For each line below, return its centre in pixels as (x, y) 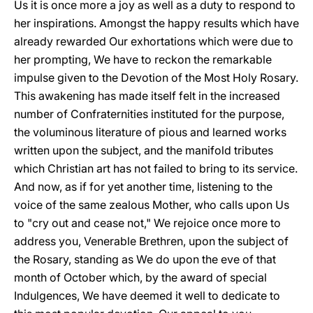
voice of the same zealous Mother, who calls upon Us (152, 205)
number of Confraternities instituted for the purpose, (149, 114)
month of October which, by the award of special (140, 277)
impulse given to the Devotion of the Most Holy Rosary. (156, 78)
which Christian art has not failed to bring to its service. (156, 168)
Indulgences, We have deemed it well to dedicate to (147, 296)
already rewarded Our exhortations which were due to (154, 41)
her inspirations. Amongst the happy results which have (156, 23)
